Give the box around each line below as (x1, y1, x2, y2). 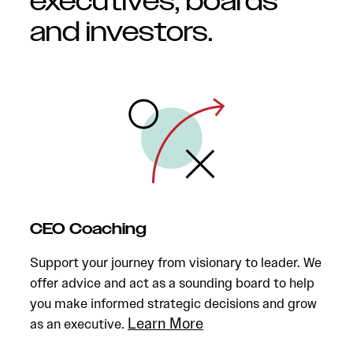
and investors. (30, 14, 213, 51)
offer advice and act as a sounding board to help (30, 274, 314, 292)
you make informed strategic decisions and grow (30, 295, 317, 312)
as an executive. (30, 315, 128, 333)
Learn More (128, 314, 203, 333)
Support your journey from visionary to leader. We (30, 254, 321, 271)
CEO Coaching (30, 219, 147, 240)
